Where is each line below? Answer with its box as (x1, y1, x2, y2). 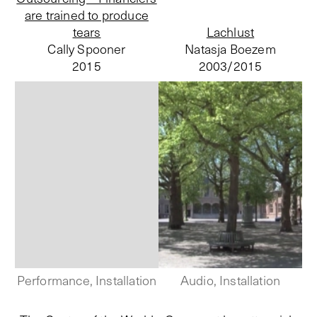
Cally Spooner (47, 40, 126, 58)
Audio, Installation (180, 272, 281, 289)
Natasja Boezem (185, 40, 276, 58)
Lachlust (206, 23, 255, 41)
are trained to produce (25, 6, 149, 24)
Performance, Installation (16, 272, 157, 289)
